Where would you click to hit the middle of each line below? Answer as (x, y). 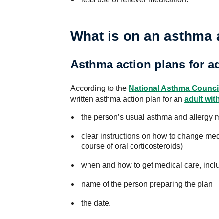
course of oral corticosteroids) (132, 146)
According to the (99, 88)
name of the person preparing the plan (147, 184)
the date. (96, 203)
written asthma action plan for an (127, 99)
